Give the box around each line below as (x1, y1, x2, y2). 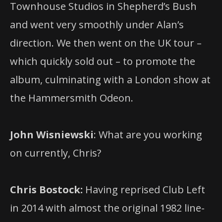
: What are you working (94, 128, 202, 142)
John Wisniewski (10, 128, 94, 142)
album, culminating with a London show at (10, 73, 211, 87)
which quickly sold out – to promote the (10, 55, 195, 68)
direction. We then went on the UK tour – (10, 36, 202, 50)
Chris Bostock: (10, 183, 85, 197)
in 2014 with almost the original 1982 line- (10, 201, 205, 215)
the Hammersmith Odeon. (10, 91, 133, 105)
